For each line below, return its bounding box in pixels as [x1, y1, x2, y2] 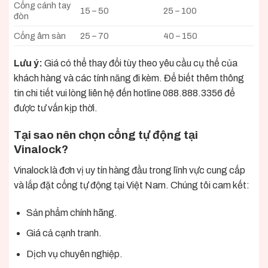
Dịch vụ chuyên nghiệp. [26, 248, 123, 259]
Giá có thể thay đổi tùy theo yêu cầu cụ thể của [44, 58, 237, 69]
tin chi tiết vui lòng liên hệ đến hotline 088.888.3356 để [14, 88, 235, 99]
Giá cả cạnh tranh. [26, 228, 102, 239]
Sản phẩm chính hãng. [26, 207, 117, 218]
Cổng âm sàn [14, 31, 66, 41]
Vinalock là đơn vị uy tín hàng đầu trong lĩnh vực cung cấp [14, 165, 245, 175]
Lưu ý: [14, 58, 44, 69]
